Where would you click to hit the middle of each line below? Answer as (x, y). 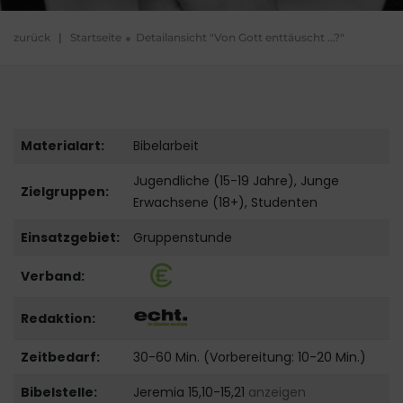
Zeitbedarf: (60, 358)
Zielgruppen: (64, 192)
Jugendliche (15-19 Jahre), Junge (236, 181)
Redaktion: (58, 319)
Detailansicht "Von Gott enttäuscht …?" (240, 38)
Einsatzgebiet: (70, 238)
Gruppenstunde (182, 238)
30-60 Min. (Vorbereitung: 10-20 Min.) (249, 358)
